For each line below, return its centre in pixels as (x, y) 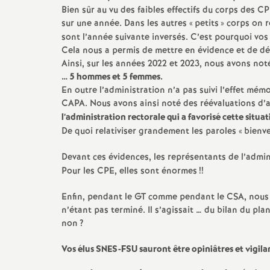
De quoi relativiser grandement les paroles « (152, 131)
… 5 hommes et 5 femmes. (112, 77)
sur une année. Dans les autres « (127, 24)
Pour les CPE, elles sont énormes (129, 171)
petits (207, 24)
